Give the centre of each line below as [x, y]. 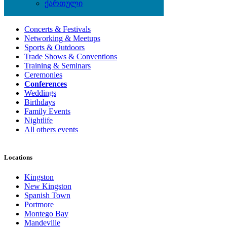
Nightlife [39, 121]
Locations [18, 158]
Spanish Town [47, 196]
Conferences [46, 84]
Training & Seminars [58, 66]
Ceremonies [43, 75]
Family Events [47, 111]
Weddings [40, 93]
